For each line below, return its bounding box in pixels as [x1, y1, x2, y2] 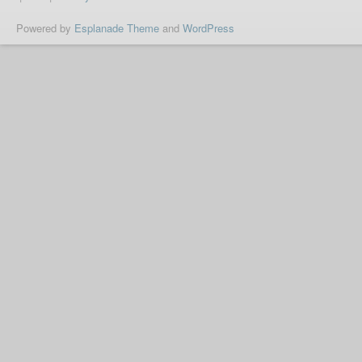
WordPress [183, 20, 234, 36]
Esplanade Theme [74, 20, 159, 36]
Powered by [16, 20, 74, 36]
